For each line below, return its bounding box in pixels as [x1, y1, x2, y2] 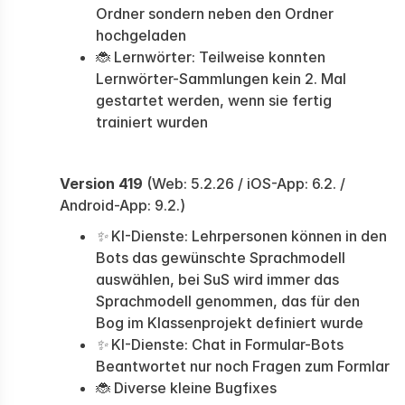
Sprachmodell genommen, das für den [96, 292, 360, 310]
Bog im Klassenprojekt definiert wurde [96, 314, 363, 332]
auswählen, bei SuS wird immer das [96, 270, 339, 288]
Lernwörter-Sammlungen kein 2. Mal [96, 70, 346, 88]
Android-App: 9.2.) [60, 196, 185, 214]
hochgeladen [96, 26, 186, 44]
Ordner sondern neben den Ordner [96, 5, 334, 23]
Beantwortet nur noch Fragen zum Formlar [96, 357, 390, 375]
